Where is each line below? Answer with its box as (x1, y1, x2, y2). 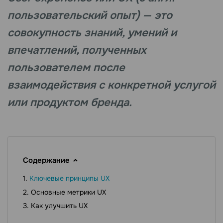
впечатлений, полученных (7, 43, 146, 58)
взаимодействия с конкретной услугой (7, 78, 216, 93)
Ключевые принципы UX (29, 174, 110, 183)
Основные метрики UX (31, 187, 106, 197)
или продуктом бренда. (7, 96, 132, 110)
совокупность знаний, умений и (7, 26, 177, 40)
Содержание (23, 155, 70, 166)
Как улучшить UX (31, 201, 88, 210)
